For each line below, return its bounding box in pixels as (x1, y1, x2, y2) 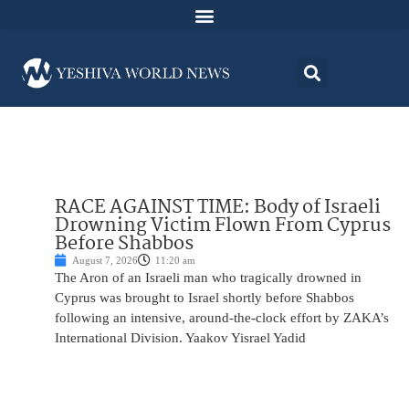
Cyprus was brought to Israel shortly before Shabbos (55, 290, 354, 306)
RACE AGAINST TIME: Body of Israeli (55, 192, 381, 224)
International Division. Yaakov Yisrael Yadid (55, 330, 306, 346)
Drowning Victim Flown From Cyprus (55, 210, 391, 242)
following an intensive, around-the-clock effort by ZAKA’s (55, 310, 389, 326)
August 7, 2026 (72, 255, 138, 267)
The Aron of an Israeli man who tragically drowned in (55, 270, 362, 286)
